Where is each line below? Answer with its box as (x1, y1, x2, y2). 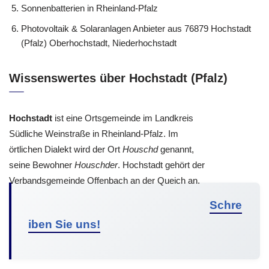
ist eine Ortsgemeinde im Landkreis (52, 112, 193, 123)
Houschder (74, 159, 118, 170)
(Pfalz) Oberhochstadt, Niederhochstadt (21, 37, 177, 48)
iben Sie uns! (28, 217, 100, 231)
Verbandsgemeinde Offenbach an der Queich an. (9, 175, 200, 186)
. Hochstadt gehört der (118, 159, 205, 170)
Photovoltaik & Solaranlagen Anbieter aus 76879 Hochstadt (21, 23, 251, 34)
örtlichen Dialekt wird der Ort (9, 144, 122, 154)
